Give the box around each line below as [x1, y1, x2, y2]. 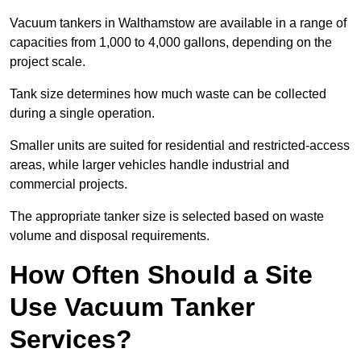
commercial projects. [10, 177, 131, 192]
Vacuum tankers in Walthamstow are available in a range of [10, 16, 346, 31]
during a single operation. [10, 106, 158, 121]
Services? [10, 325, 132, 355]
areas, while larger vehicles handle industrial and [10, 158, 289, 172]
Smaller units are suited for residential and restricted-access [10, 139, 350, 153]
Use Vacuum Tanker [10, 293, 255, 322]
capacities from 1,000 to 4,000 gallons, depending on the [10, 35, 332, 50]
